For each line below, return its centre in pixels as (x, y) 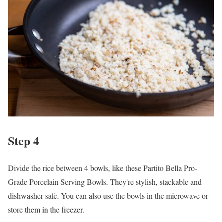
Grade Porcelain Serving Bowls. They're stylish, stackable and (105, 182)
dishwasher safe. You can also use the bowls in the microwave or (108, 196)
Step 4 (24, 141)
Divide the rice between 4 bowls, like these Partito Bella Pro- (103, 168)
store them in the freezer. (46, 210)
